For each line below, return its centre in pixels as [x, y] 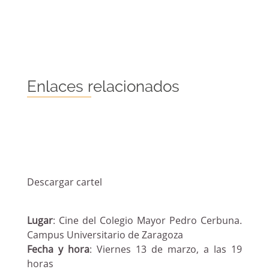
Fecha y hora [58, 250]
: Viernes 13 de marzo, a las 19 [166, 250]
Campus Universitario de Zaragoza [105, 236]
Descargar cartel [64, 183]
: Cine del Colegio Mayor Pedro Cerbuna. [147, 222]
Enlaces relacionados [103, 86]
